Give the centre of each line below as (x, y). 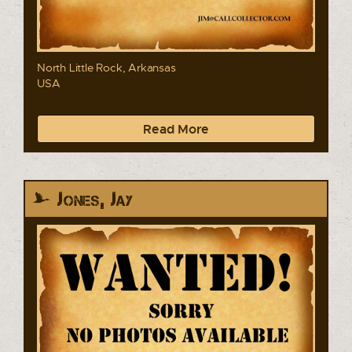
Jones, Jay (95, 200)
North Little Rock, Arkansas (106, 68)
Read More (176, 129)
